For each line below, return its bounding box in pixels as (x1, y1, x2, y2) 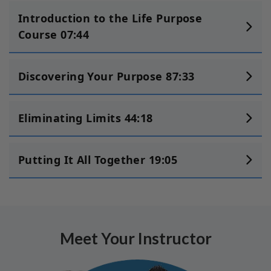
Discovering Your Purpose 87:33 (18, 68, 195, 83)
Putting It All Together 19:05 (18, 152, 178, 167)
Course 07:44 (18, 27, 90, 42)
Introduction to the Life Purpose (18, 10, 203, 25)
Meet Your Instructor (59, 228, 212, 248)
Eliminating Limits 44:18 (18, 110, 153, 125)
